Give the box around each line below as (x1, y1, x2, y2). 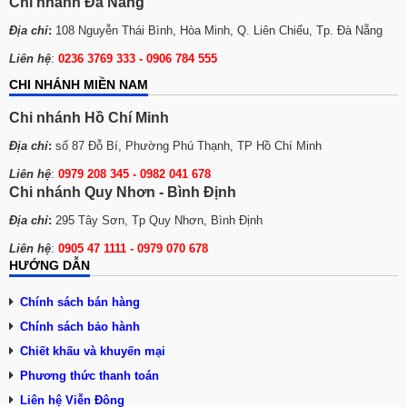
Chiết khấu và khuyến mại (20, 344, 165, 359)
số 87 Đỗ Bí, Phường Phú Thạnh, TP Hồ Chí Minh (52, 139, 322, 154)
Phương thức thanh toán (20, 369, 159, 383)
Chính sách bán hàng (20, 295, 140, 310)
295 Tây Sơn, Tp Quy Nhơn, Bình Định (52, 213, 263, 228)
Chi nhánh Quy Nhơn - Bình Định (9, 184, 236, 201)
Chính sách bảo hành (20, 320, 140, 334)
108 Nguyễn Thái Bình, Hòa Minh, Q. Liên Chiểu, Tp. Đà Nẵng (52, 24, 382, 38)
